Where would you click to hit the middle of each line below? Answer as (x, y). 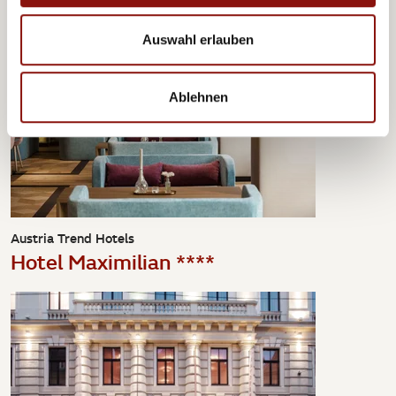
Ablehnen (198, 97)
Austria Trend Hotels (72, 238)
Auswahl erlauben (198, 39)
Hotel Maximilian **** (113, 261)
